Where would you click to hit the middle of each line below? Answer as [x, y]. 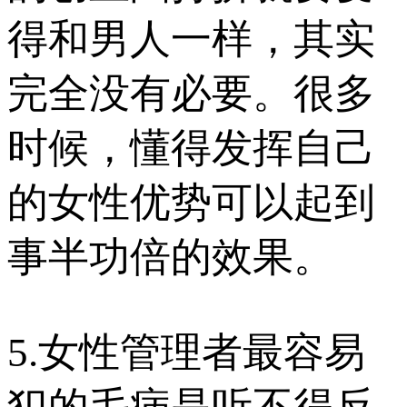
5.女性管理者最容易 [186, 352]
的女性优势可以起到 [191, 202]
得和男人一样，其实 [191, 39]
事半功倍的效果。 [171, 257]
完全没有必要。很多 [191, 93]
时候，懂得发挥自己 [191, 148]
